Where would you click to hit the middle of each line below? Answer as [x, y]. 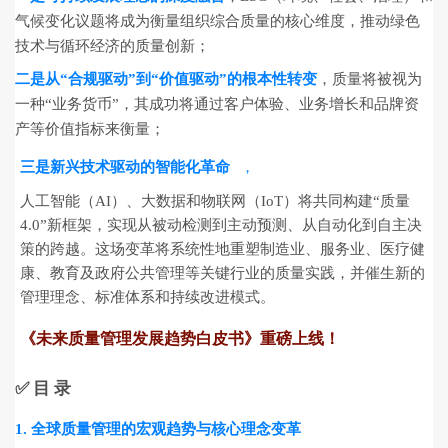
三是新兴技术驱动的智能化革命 [125, 167]
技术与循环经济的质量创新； [112, 46]
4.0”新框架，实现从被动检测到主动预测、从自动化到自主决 [221, 225]
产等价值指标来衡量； [90, 129]
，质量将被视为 [369, 79]
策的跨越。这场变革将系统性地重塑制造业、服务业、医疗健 [222, 249]
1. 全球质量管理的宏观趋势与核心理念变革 [158, 429]
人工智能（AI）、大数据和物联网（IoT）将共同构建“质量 [215, 201]
